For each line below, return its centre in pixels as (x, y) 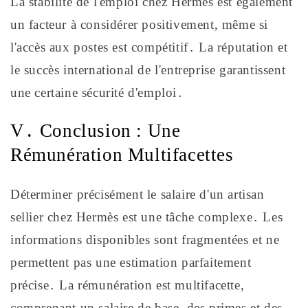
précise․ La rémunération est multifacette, (128, 285)
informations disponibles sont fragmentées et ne (145, 239)
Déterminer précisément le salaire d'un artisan (137, 194)
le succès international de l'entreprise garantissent (148, 70)
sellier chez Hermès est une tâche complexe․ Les (147, 217)
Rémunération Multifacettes (122, 155)
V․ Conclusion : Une (96, 131)
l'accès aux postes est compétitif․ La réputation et (149, 47)
